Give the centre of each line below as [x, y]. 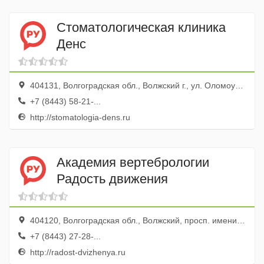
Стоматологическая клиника [141, 27]
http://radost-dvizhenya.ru [77, 252]
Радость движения [112, 179]
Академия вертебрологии [133, 162]
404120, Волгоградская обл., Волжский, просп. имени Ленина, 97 [132, 220]
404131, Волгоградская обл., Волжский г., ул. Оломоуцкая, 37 [131, 85]
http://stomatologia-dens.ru [79, 117]
